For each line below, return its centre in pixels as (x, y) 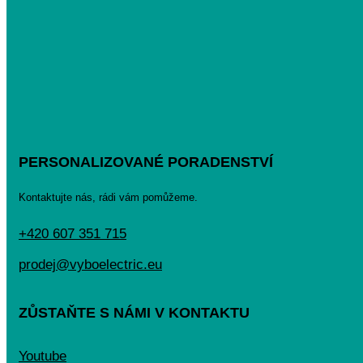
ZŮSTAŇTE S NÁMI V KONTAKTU (134, 313)
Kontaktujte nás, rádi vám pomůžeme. (108, 198)
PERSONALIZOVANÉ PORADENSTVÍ (146, 162)
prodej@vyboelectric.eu (90, 265)
